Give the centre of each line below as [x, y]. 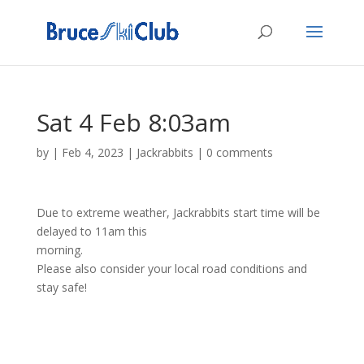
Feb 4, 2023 [92, 152]
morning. [59, 250]
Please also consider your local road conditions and [171, 269]
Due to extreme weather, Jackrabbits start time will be [178, 212]
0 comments [239, 152]
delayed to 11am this [91, 231]
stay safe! [61, 287]
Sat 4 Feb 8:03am [133, 122]
